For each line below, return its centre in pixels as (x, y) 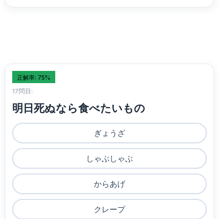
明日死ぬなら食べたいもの (79, 108)
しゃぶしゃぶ (109, 158)
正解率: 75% (34, 77)
